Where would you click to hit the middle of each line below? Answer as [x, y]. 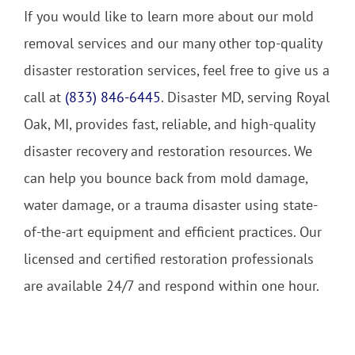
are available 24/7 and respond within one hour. [172, 285]
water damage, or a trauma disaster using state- [171, 204]
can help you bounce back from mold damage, [166, 177]
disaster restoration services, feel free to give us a [177, 70]
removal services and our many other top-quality [173, 43]
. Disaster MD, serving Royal [245, 97]
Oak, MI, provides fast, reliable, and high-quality [169, 124]
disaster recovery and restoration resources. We [168, 151]
